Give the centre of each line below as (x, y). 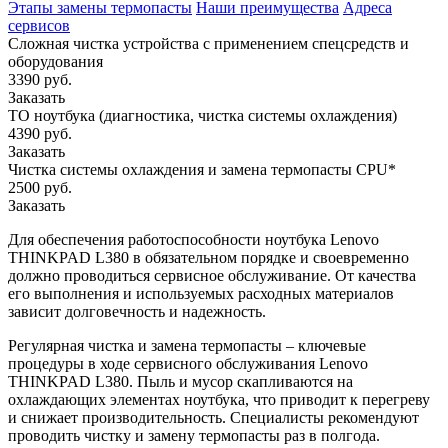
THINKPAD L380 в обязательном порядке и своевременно (208, 257)
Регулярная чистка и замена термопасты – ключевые (187, 345)
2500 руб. (40, 187)
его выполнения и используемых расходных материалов (201, 293)
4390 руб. (40, 133)
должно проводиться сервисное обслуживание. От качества (212, 275)
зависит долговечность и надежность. (137, 311)
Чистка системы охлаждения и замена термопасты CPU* (202, 169)
